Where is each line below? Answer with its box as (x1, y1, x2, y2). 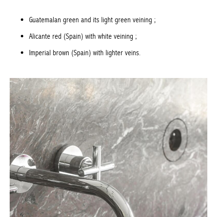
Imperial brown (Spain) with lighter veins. (29, 41, 140, 50)
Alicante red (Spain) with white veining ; (29, 24, 137, 34)
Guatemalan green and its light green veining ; (29, 8, 155, 17)
